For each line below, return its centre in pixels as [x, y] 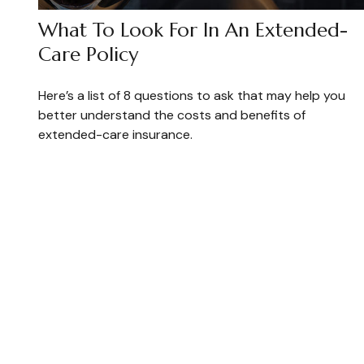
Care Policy [88, 55]
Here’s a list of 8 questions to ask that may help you [191, 96]
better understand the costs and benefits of [171, 115]
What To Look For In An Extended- [193, 30]
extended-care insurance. [115, 135]
